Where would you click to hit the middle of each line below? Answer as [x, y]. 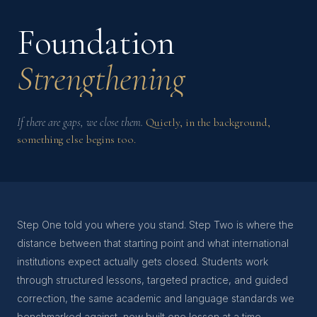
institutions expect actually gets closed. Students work [143, 261]
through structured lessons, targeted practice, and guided [152, 280]
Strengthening [101, 79]
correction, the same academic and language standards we [156, 298]
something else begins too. [76, 139]
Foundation [96, 42]
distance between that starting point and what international [153, 243]
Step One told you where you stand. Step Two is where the [155, 225]
